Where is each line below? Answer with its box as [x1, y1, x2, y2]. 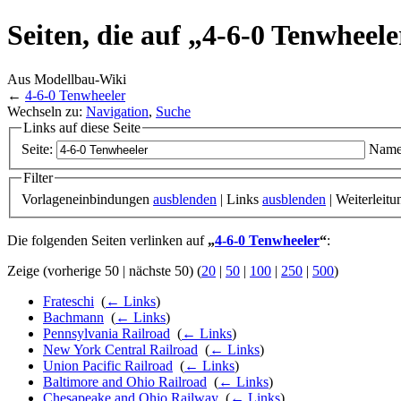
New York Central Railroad [43, 342, 198, 358]
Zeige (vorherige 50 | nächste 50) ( [7, 263, 201, 279]
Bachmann [43, 310, 104, 326]
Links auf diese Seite [23, 119, 141, 135]
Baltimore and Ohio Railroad [43, 374, 207, 390]
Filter [23, 170, 53, 186]
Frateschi [43, 294, 94, 310]
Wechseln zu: [7, 103, 86, 119]
